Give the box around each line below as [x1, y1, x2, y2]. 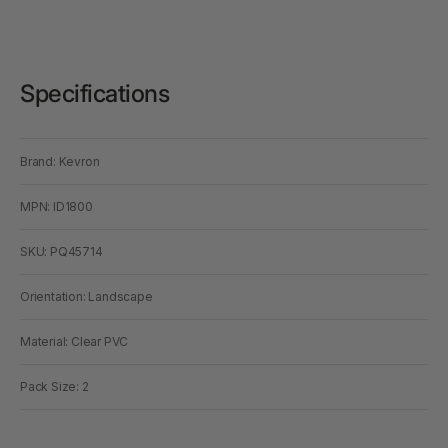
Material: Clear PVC [20, 333, 129, 349]
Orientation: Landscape [20, 288, 153, 304]
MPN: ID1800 [20, 198, 93, 214]
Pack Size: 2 [20, 378, 89, 394]
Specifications [20, 78, 169, 108]
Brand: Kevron [20, 153, 100, 169]
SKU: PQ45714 [20, 243, 103, 259]
